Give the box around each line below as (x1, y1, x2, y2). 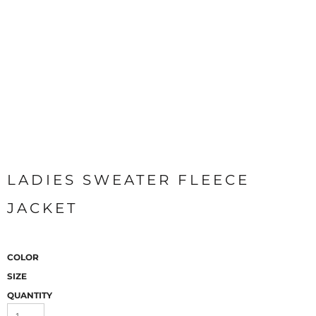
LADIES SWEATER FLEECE (7, 171, 250, 188)
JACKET (7, 200, 78, 217)
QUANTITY (7, 290, 52, 300)
